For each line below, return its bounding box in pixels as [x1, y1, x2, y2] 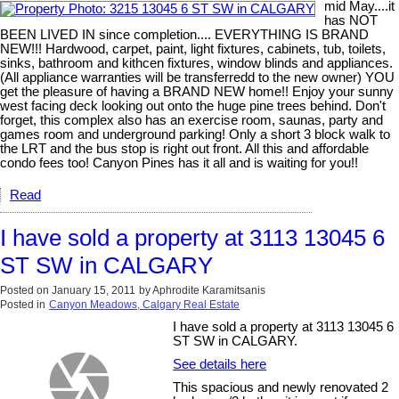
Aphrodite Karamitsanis [152, 284, 265, 297]
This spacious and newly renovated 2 [173, 380, 389, 395]
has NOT [324, 13, 378, 28]
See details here [173, 357, 267, 372]
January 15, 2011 [52, 284, 135, 297]
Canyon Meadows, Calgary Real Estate [49, 298, 240, 312]
